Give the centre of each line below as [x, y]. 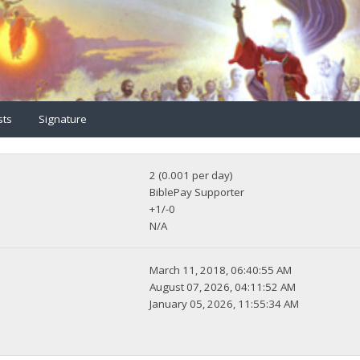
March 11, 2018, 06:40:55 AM [221, 270]
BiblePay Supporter [197, 192]
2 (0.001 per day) [192, 176]
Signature [63, 119]
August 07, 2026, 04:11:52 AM [223, 287]
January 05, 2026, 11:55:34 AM [225, 304]
